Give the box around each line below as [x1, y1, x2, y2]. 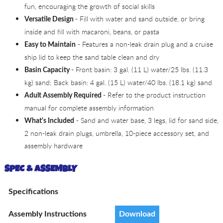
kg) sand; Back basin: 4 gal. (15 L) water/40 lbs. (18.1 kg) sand [24, 77, 212, 87]
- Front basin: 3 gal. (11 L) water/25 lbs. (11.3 [71, 64, 208, 74]
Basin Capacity [24, 66, 71, 74]
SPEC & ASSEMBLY [4, 162, 77, 176]
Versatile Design [24, 15, 75, 23]
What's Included [24, 116, 74, 124]
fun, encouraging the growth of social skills [24, 1, 155, 11]
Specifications [8, 188, 58, 196]
